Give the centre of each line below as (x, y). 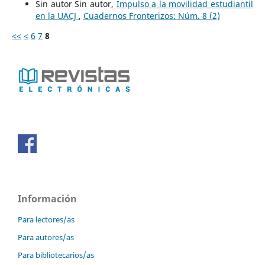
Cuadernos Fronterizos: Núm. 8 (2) (151, 16)
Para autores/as (46, 237)
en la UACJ (57, 16)
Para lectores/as (46, 220)
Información (47, 199)
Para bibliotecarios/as (56, 255)
